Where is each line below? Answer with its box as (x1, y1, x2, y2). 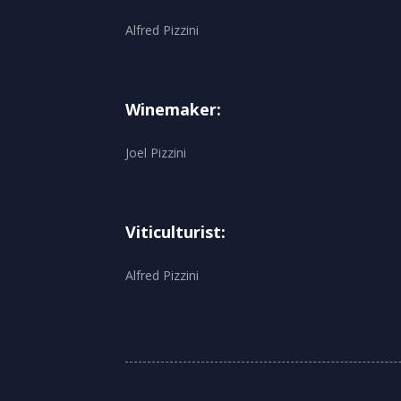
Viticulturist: (125, 220, 226, 243)
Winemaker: (125, 98, 221, 120)
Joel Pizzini (125, 143, 186, 161)
